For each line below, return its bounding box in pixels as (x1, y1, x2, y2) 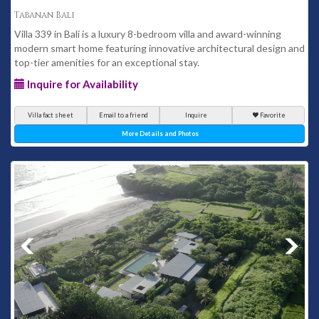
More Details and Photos (122, 130, 199, 137)
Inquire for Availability (25, 78, 138, 90)
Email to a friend (98, 111, 148, 119)
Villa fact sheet (28, 111, 73, 119)
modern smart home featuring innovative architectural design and (14, 42, 305, 54)
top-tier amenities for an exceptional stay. (14, 56, 199, 68)
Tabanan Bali (14, 9, 75, 21)
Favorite (259, 111, 286, 119)
